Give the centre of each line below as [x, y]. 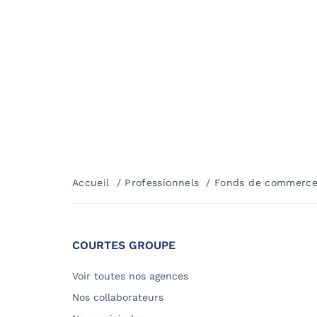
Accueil [91, 183]
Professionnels [162, 183]
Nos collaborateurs [118, 298]
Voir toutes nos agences [130, 276]
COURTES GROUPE [124, 246]
